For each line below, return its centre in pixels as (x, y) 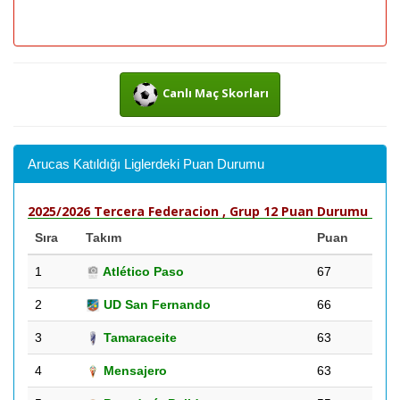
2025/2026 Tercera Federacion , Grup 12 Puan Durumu (198, 211)
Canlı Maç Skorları (216, 93)
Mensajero (133, 371)
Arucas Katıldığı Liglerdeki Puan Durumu (146, 164)
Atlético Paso (142, 271)
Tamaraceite (138, 337)
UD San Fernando (155, 304)
